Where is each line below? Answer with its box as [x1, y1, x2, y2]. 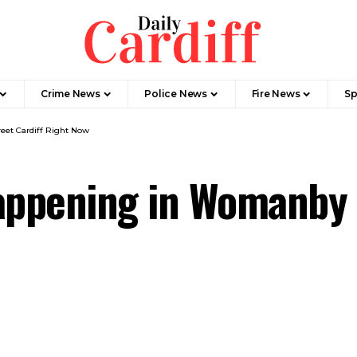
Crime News [41, 88, 100, 100]
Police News [144, 88, 207, 100]
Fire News [251, 88, 300, 100]
